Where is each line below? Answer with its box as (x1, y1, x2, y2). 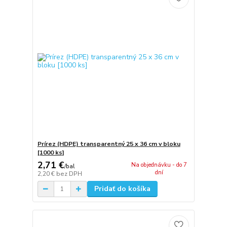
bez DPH (56, 170, 82, 178)
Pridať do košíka (94, 184, 150, 194)
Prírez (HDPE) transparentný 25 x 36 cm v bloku (37, 139, 180, 148)
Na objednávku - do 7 (131, 161, 187, 169)
